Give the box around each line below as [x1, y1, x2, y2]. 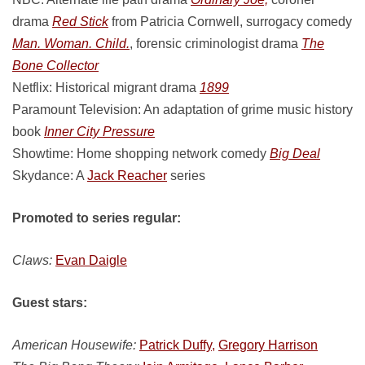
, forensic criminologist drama [130, 37, 301, 51]
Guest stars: [12, 296, 87, 310]
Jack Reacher [87, 169, 167, 182]
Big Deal [270, 147, 320, 161]
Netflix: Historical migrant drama [12, 81, 200, 95]
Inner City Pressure [44, 125, 155, 139]
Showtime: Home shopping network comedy [12, 147, 270, 161]
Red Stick [52, 15, 108, 29]
